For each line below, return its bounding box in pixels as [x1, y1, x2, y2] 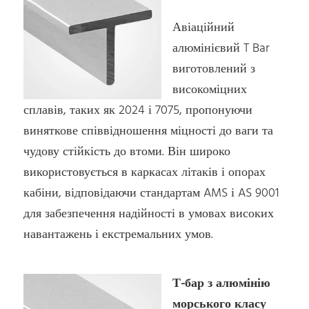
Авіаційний [172, 17, 235, 38]
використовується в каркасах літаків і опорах [23, 162, 266, 183]
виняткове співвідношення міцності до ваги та [23, 121, 274, 141]
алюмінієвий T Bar [172, 38, 270, 59]
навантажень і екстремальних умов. [23, 224, 214, 245]
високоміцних [172, 79, 248, 100]
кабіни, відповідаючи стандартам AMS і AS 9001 [23, 183, 280, 203]
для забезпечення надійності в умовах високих [23, 203, 275, 224]
